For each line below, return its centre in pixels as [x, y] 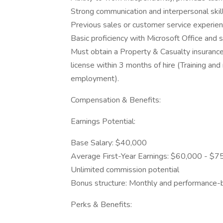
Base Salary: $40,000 [109, 143]
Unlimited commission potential [125, 170]
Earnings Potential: [103, 121]
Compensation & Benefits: [116, 100]
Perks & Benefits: [101, 205]
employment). [95, 79]
